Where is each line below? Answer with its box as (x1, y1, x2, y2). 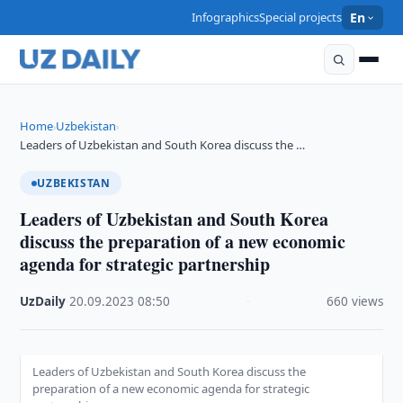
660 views (326, 293, 383, 309)
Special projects (259, 9, 343, 25)
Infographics (192, 9, 260, 25)
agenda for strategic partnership (20, 251, 271, 277)
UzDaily (20, 293, 67, 309)
